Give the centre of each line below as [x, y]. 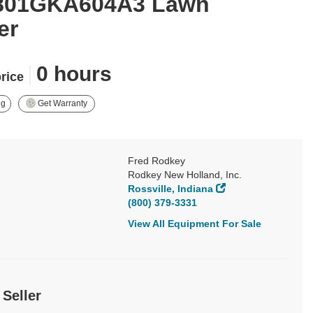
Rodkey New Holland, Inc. [185, 175]
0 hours [74, 74]
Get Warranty [62, 103]
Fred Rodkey [156, 161]
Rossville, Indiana [170, 189]
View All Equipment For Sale [195, 224]
